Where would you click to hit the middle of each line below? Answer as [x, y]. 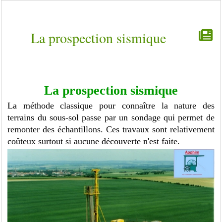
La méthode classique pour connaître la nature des [111, 106]
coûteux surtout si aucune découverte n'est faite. [94, 141]
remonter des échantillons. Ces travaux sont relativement [111, 129]
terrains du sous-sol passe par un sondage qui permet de [111, 117]
